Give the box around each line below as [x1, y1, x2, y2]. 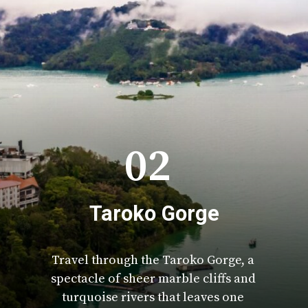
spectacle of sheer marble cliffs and [50, 270, 256, 287]
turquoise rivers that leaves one [62, 289, 245, 305]
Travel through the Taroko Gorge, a [52, 252, 255, 268]
